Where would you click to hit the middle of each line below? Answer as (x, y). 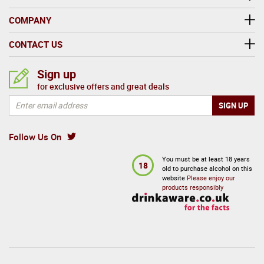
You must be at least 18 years (206, 159)
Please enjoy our (211, 178)
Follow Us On (35, 136)
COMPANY (30, 20)
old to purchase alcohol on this (207, 169)
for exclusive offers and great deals (103, 86)
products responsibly (193, 187)
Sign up (57, 74)
